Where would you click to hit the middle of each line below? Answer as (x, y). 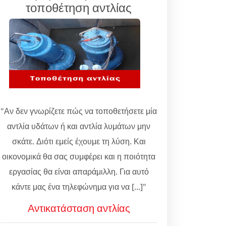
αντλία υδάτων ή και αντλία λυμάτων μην (79, 126)
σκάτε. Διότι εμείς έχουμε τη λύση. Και (79, 141)
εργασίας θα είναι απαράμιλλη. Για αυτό (79, 172)
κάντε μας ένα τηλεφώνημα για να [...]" (79, 187)
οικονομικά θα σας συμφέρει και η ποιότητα (79, 156)
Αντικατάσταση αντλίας (79, 208)
